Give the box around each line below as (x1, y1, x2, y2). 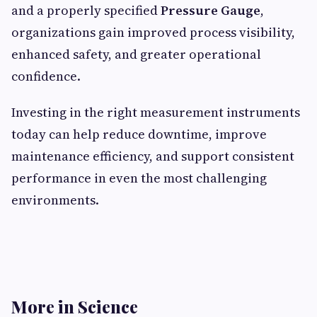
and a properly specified (11, 1, 161, 20)
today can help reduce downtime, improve (11, 125, 267, 144)
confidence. (11, 67, 81, 86)
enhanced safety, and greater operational (11, 45, 261, 64)
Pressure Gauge (161, 1, 260, 20)
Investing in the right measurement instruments (11, 103, 300, 122)
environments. (11, 191, 99, 209)
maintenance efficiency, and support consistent (11, 147, 294, 166)
